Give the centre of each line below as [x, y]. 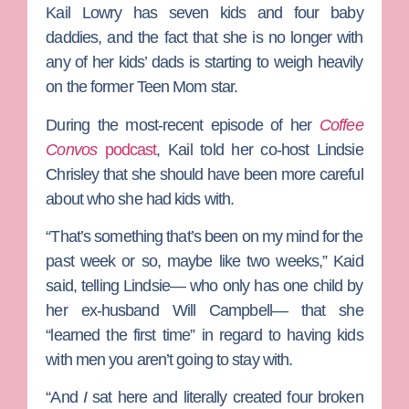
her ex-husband [109, 311]
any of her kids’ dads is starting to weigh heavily [204, 63]
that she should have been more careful [231, 174]
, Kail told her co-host [236, 149]
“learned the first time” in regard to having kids [204, 336]
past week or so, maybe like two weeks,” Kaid [204, 262]
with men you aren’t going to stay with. [169, 360]
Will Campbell [222, 311]
